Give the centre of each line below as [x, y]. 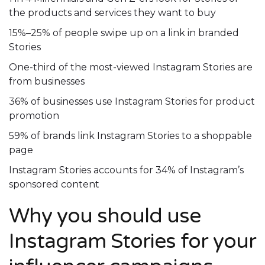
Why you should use [105, 216]
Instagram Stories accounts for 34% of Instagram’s [126, 170]
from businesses [47, 82]
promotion [34, 116]
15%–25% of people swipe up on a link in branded [124, 33]
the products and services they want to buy [112, 13]
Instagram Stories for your [132, 242]
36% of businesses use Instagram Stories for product [132, 102]
